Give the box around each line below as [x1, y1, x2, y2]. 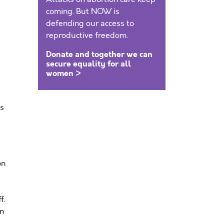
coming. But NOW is [46, 6, 119, 17]
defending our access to [46, 18, 134, 29]
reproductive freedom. [46, 30, 128, 41]
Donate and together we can [46, 48, 152, 60]
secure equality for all [46, 58, 131, 69]
